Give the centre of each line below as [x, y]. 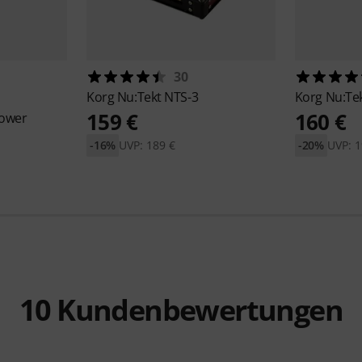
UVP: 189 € [147, 145]
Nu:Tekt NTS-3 [158, 97]
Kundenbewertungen [196, 310]
